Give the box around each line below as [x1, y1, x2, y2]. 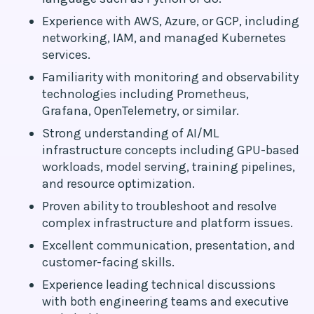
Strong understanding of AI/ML [42, 125, 219, 141]
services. [42, 47, 90, 62]
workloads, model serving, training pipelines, [42, 159, 295, 175]
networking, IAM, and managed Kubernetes [42, 30, 286, 46]
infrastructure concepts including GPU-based [42, 142, 299, 158]
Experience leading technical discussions [42, 277, 275, 292]
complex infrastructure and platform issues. [42, 215, 293, 231]
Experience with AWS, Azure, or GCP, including [42, 13, 299, 29]
